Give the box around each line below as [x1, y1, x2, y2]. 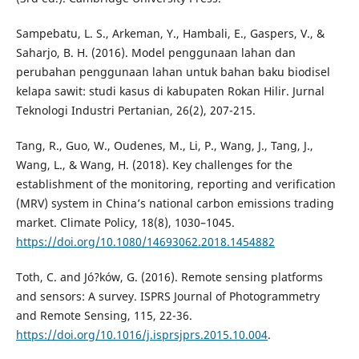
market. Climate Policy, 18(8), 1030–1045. [15, 214, 235, 230]
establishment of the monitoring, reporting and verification [15, 175, 336, 192]
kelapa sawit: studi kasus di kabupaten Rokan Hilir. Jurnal [15, 83, 325, 99]
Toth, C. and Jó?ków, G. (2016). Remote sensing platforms [15, 268, 323, 284]
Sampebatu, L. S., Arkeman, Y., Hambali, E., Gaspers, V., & [15, 25, 325, 41]
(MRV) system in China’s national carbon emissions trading [15, 195, 334, 211]
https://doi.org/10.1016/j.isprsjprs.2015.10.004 [15, 326, 268, 342]
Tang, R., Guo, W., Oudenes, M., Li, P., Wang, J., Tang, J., [15, 137, 313, 153]
